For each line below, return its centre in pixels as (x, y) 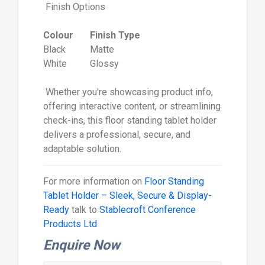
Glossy (96, 63)
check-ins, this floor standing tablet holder (130, 120)
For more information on (93, 181)
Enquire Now (81, 245)
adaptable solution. (82, 148)
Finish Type (106, 35)
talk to (84, 209)
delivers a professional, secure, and (117, 134)
